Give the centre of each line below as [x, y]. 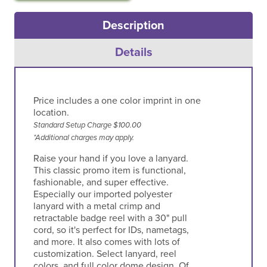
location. [51, 112]
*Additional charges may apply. [83, 137]
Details [133, 52]
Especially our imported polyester [103, 194]
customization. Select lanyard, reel [105, 254]
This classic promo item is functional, [109, 170]
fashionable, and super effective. [101, 182]
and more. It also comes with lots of [106, 242]
